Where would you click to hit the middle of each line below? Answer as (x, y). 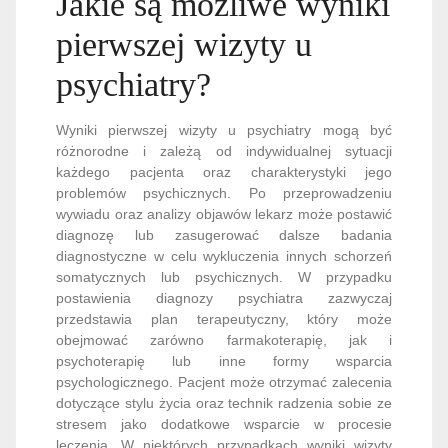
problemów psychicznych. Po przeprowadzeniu (224, 193)
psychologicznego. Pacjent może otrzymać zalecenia (224, 382)
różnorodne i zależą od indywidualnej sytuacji (224, 151)
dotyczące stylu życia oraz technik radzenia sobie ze (224, 403)
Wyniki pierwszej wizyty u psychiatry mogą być (224, 130)
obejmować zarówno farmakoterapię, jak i (224, 340)
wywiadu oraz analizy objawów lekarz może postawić (224, 214)
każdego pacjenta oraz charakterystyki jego (224, 172)
